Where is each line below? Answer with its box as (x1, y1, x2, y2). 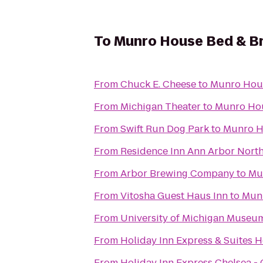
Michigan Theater (120, 100, 201, 113)
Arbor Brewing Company (120, 167, 234, 180)
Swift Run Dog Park (120, 122, 209, 136)
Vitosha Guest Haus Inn (120, 189, 228, 203)
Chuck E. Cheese (120, 77, 196, 91)
